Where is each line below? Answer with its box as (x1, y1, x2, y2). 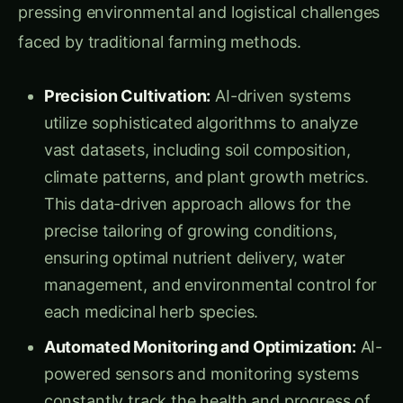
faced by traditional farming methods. (18, 15, 302, 35)
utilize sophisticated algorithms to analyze (43, 96, 358, 116)
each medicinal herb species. (43, 285, 259, 305)
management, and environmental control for (43, 258, 378, 278)
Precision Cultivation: (43, 69, 211, 89)
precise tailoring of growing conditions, (43, 204, 337, 224)
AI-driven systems (210, 69, 351, 89)
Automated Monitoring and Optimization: (43, 320, 356, 340)
